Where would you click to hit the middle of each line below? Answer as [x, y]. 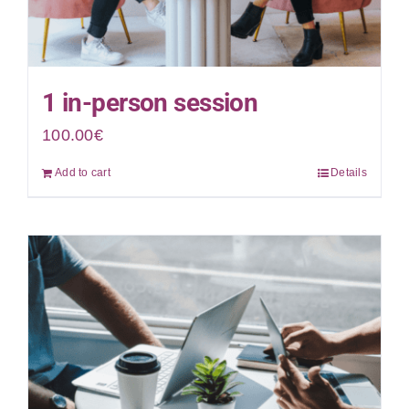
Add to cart [82, 172]
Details [349, 172]
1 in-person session [150, 102]
